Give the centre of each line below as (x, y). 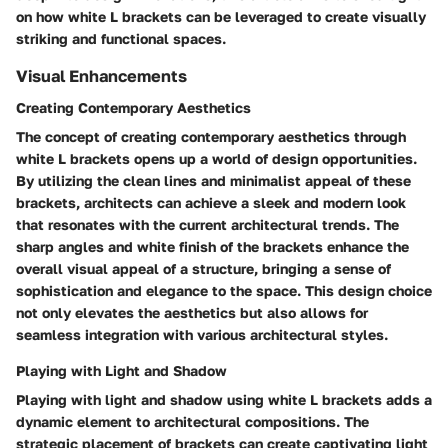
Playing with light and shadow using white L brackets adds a (224, 399)
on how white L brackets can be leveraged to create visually (221, 16)
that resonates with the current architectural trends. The (207, 224)
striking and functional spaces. (121, 38)
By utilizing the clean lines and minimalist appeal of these (213, 180)
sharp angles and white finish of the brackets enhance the (212, 246)
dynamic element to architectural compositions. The (192, 421)
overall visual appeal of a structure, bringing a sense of (203, 268)
